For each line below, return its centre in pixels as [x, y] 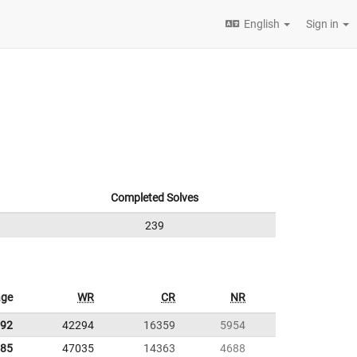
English [262, 24]
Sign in [324, 24]
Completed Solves [154, 198]
